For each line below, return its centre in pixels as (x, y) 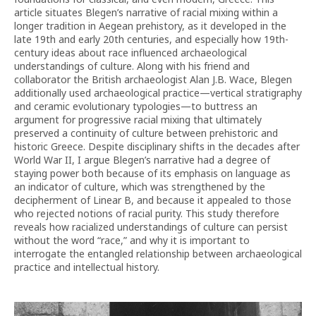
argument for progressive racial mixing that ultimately (138, 120)
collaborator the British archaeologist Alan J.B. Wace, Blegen (153, 79)
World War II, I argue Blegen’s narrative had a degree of (142, 160)
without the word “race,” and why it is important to (132, 240)
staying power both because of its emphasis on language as (152, 173)
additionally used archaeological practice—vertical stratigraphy (158, 93)
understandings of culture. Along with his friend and (132, 66)
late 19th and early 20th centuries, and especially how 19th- (151, 39)
